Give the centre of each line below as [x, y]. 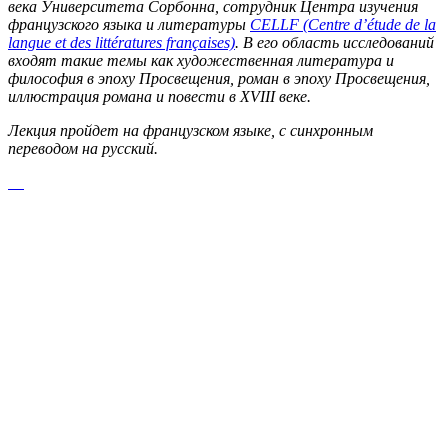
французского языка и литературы [129, 24]
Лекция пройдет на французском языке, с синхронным [190, 130]
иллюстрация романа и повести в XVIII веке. [159, 96]
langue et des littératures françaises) [121, 42]
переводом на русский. [83, 148]
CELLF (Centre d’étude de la [343, 24]
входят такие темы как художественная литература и [201, 60]
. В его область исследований [334, 42]
